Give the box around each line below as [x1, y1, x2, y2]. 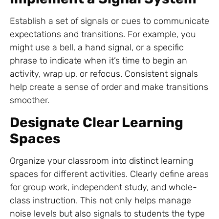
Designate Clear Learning [10, 114, 183, 131]
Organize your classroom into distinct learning [10, 155, 193, 166]
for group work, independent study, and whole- [10, 181, 197, 193]
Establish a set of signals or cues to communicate [10, 16, 209, 27]
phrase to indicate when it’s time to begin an [10, 55, 187, 66]
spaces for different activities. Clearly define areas [10, 168, 209, 179]
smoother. [10, 95, 49, 106]
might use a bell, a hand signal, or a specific [10, 42, 184, 53]
